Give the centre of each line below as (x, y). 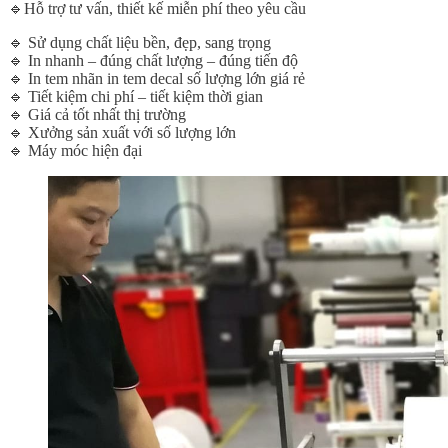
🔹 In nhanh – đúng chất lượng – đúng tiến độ (153, 60)
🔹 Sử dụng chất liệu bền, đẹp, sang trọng (139, 42)
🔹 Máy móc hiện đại (75, 150)
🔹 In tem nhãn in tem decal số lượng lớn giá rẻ (156, 78)
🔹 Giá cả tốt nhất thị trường (97, 114)
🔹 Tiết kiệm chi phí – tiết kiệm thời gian (135, 96)
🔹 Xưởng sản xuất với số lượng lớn (122, 132)
